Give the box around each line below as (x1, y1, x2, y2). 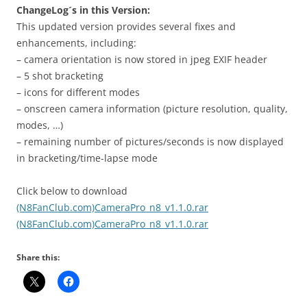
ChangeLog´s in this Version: (16, 3, 150, 16)
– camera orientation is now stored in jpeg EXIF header (16, 52, 267, 66)
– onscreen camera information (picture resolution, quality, (16, 101, 288, 115)
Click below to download (16, 184, 127, 197)
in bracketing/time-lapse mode (16, 151, 158, 164)
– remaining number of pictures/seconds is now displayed (16, 134, 284, 148)
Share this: (16, 251, 60, 263)
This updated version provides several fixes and (16, 19, 236, 33)
